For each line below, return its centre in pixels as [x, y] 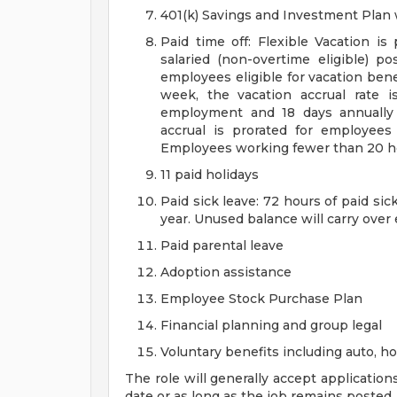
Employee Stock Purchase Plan [261, 299]
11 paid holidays [210, 175]
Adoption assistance [226, 272]
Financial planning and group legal [271, 325]
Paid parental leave [222, 245]
